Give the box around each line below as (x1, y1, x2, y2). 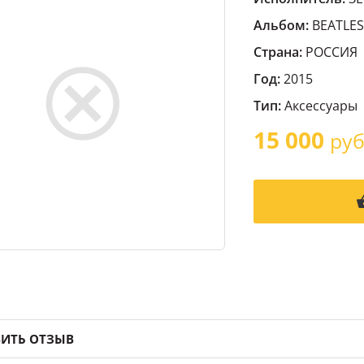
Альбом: (253, 16, 309, 34)
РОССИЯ (302, 43, 357, 61)
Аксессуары (284, 97, 357, 115)
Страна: (253, 43, 302, 61)
